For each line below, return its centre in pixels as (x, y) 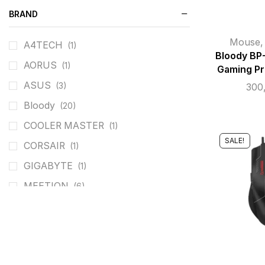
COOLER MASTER (64, 126)
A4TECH (43, 46)
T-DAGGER (48, 247)
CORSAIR (44, 146)
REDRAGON (50, 206)
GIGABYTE (48, 166)
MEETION (46, 186)
